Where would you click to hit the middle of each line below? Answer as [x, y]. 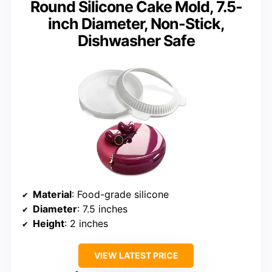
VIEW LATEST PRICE [136, 255]
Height [49, 223]
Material [52, 194]
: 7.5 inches [102, 209]
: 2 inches [86, 223]
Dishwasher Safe [136, 40]
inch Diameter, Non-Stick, [136, 23]
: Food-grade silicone [120, 194]
